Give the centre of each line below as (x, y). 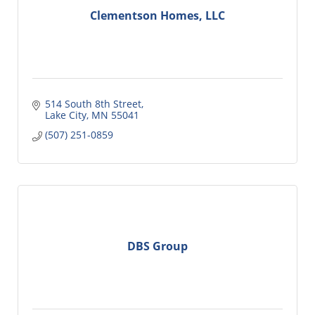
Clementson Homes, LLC (157, 16)
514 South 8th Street (93, 103)
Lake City (65, 115)
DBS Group (157, 246)
